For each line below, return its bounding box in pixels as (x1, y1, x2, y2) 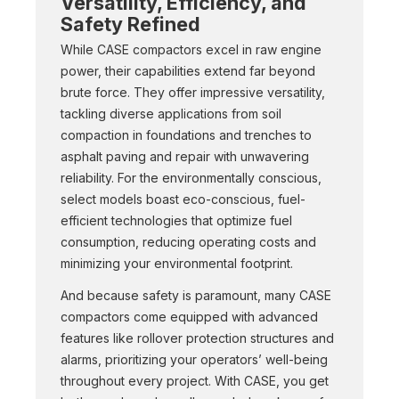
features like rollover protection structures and (61, 330, 334, 346)
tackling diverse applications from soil (61, 106, 281, 121)
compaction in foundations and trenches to (61, 127, 312, 142)
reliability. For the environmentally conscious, (61, 170, 322, 185)
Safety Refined (61, 12, 200, 36)
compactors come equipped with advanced (61, 309, 318, 324)
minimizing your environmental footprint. (61, 256, 297, 271)
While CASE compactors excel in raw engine (61, 42, 322, 57)
